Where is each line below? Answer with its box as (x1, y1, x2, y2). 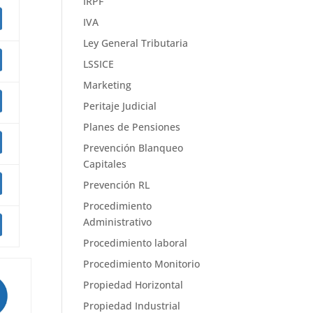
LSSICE (83, 57, 115, 71)
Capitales (83, 157, 127, 170)
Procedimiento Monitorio (83, 257, 201, 270)
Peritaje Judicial (83, 99, 157, 112)
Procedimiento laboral (83, 236, 188, 249)
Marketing (83, 78, 132, 92)
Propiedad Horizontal (83, 278, 184, 291)
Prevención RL (83, 178, 150, 191)
